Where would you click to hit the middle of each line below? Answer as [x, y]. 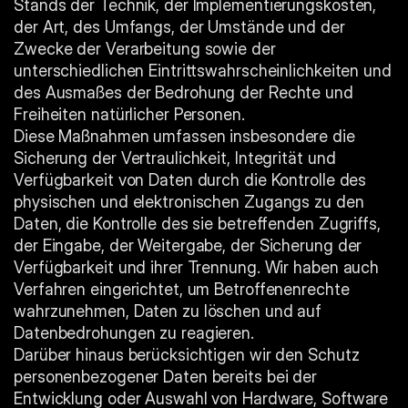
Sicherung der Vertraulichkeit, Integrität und [175, 158]
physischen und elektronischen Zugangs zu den [189, 202]
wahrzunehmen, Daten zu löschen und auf [168, 311]
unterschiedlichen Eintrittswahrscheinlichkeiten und [203, 71]
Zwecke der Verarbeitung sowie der [145, 49]
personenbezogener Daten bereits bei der [166, 377]
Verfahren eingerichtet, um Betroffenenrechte [182, 289]
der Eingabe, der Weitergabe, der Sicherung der [188, 245]
